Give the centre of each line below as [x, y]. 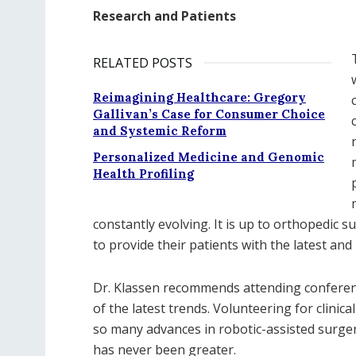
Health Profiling [143, 174]
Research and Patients [164, 16]
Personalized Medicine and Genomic [209, 157]
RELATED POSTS [143, 63]
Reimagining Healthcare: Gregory [199, 97]
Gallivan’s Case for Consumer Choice [209, 114]
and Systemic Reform [160, 131]
